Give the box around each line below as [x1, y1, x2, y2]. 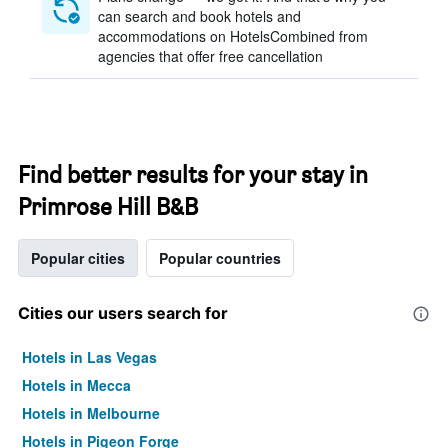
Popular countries [159, 248, 281, 268]
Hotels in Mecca [22, 375, 131, 395]
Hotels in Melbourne [22, 403, 160, 423]
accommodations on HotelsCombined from [98, 26, 368, 46]
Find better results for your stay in [18, 160, 368, 189]
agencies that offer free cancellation [98, 46, 323, 66]
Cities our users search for [18, 303, 228, 323]
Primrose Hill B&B [18, 192, 198, 221]
